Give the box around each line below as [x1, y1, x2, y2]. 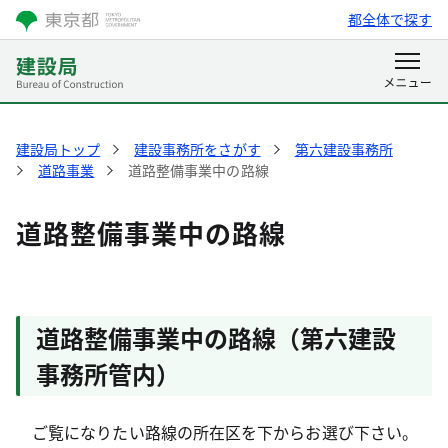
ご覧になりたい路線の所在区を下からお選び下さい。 [16, 420, 418, 444]
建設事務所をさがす [134, 139, 261, 159]
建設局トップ [16, 139, 101, 159]
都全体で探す [347, 9, 432, 29]
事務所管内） [36, 356, 180, 391]
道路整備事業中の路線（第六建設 [36, 320, 396, 355]
